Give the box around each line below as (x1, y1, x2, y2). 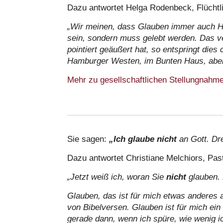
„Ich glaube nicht (109, 134, 177, 144)
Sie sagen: (67, 134, 109, 144)
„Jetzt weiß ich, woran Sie (67, 172, 166, 182)
